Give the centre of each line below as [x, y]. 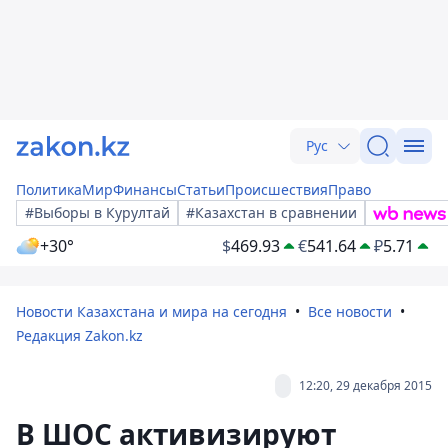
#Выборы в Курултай [97, 212]
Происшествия [276, 189]
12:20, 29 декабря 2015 [365, 385]
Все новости [350, 311]
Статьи [201, 189]
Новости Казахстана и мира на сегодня [151, 311]
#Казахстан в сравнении [271, 212]
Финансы [145, 189]
